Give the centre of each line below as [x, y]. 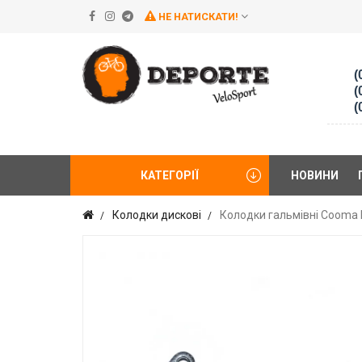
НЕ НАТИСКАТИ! [197, 17]
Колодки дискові [157, 215]
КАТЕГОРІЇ [170, 176]
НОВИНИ [315, 176]
